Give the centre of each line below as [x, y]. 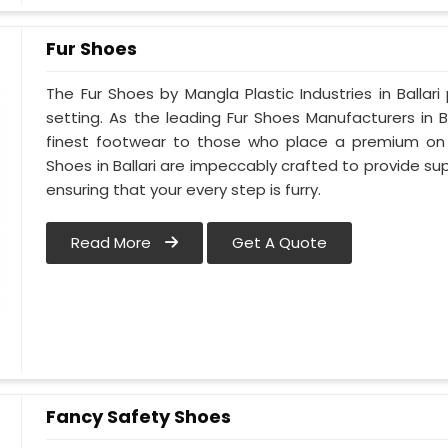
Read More [113, 243]
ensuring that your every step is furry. [184, 190]
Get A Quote [280, 243]
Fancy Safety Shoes [139, 416]
